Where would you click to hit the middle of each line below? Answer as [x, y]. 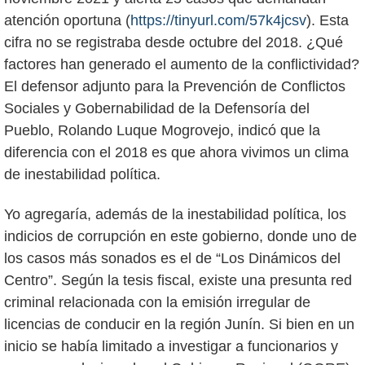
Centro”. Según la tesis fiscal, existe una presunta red [178, 281]
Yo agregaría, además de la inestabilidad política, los [175, 215]
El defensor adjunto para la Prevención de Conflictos [175, 87]
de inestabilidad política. [82, 175]
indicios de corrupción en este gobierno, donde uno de [180, 237]
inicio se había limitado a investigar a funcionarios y [171, 347]
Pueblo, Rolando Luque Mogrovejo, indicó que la [162, 131]
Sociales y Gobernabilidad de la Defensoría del [157, 109]
